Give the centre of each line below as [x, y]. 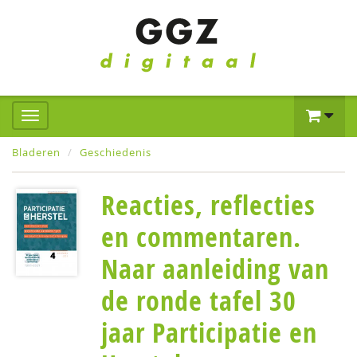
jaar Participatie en [209, 332]
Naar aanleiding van [215, 269]
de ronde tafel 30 [199, 300]
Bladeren [36, 152]
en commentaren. [201, 237]
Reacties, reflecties [208, 205]
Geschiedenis [116, 152]
